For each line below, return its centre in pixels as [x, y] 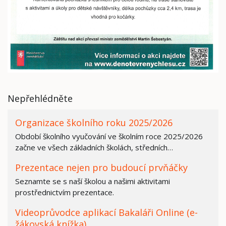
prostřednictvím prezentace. [65, 192]
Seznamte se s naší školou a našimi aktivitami [93, 181]
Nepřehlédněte [40, 99]
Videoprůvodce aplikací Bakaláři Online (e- [106, 212]
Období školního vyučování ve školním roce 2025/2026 [109, 136]
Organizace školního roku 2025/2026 [94, 123]
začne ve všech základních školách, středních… [94, 147]
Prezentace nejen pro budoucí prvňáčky [101, 167]
